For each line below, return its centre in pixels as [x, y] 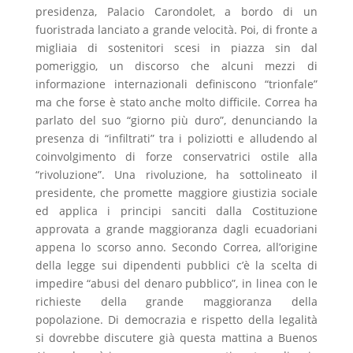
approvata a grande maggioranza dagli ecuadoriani [176, 229]
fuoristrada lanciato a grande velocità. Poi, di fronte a [176, 30]
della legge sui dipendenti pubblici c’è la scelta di [176, 265]
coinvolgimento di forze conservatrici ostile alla [176, 156]
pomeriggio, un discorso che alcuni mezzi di [176, 66]
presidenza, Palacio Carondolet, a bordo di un [176, 11]
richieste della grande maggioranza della [176, 301]
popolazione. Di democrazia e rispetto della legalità [176, 320]
